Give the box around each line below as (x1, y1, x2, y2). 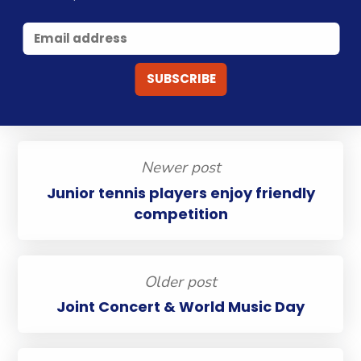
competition (133, 203, 228, 224)
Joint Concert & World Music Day (56, 297, 305, 317)
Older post (144, 271, 217, 293)
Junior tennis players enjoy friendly (46, 182, 315, 203)
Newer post (140, 157, 221, 179)
